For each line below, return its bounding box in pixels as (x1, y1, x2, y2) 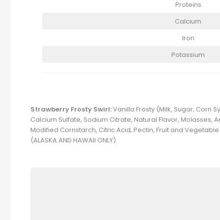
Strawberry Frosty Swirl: (30, 105, 113, 114)
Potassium (171, 50, 205, 59)
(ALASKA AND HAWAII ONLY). (30, 136, 117, 145)
